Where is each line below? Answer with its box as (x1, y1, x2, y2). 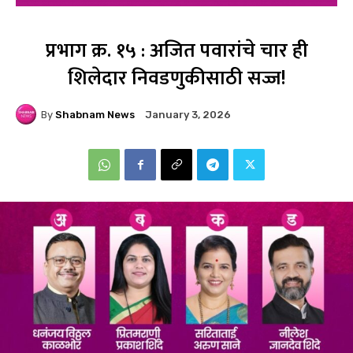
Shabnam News (55, 108, 135, 121)
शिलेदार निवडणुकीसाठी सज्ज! (67, 62, 286, 95)
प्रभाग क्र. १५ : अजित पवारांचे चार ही (45, 35, 308, 68)
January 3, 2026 (145, 109, 231, 121)
